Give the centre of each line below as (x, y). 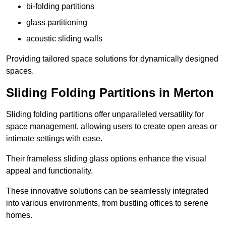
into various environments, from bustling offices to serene (107, 203)
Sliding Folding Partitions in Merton (110, 93)
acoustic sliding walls (64, 39)
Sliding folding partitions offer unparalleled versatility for (105, 115)
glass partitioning (57, 23)
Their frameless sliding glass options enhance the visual (106, 159)
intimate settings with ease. (54, 139)
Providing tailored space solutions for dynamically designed (112, 59)
